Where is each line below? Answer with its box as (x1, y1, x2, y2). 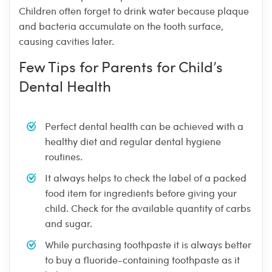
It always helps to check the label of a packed (45, 171, 246, 185)
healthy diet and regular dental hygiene (45, 135, 221, 148)
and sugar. (45, 217, 92, 230)
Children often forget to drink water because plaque (19, 4, 249, 18)
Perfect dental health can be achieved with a (45, 120, 243, 133)
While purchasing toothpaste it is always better (45, 238, 251, 251)
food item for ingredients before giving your (45, 186, 237, 200)
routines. (45, 150, 83, 163)
